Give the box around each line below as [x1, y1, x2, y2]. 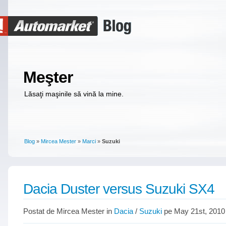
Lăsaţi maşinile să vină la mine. [24, 90, 124, 98]
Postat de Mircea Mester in [23, 207, 114, 215]
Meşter [23, 68, 73, 86]
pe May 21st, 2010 [162, 207, 225, 215]
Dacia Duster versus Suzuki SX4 [23, 181, 214, 197]
